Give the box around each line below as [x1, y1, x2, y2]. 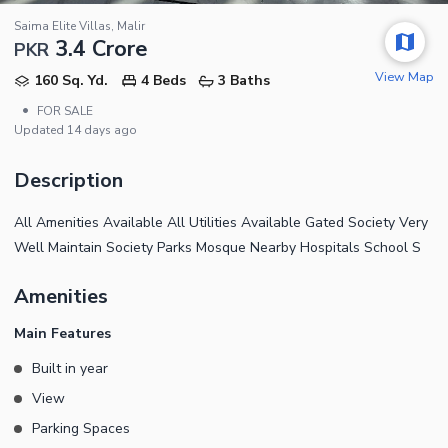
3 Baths [218, 70, 271, 90]
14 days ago [67, 121, 137, 138]
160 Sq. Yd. [34, 70, 108, 90]
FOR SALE [37, 102, 93, 119]
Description [14, 166, 123, 194]
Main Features [14, 323, 111, 343]
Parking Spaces [32, 418, 130, 438]
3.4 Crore [55, 33, 148, 64]
